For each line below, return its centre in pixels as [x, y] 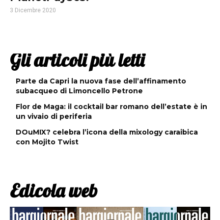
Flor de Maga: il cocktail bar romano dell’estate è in [111, 107]
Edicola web [54, 191]
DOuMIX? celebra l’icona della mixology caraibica [107, 132]
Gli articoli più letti [77, 60]
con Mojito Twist [47, 142]
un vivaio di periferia [54, 117]
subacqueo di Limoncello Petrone [79, 91]
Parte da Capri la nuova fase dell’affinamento [101, 81]
